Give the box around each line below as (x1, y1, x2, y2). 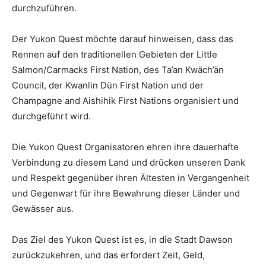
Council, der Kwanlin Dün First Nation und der (12, 79, 204, 91)
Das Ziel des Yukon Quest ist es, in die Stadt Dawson (12, 233, 233, 245)
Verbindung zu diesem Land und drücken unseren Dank (12, 156, 245, 168)
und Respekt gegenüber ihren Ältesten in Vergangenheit (12, 172, 249, 183)
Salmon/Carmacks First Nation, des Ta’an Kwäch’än (12, 64, 224, 75)
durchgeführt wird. (12, 110, 91, 122)
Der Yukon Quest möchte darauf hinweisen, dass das (12, 33, 233, 45)
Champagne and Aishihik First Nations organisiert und (12, 94, 239, 106)
